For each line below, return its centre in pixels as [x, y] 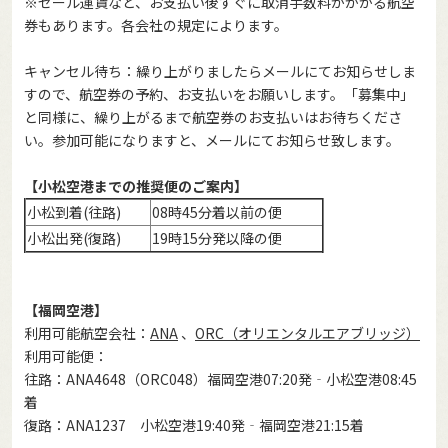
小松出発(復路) [74, 238]
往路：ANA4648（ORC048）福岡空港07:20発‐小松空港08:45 [220, 379]
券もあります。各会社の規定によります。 [156, 25]
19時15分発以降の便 [217, 238]
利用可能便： [66, 356]
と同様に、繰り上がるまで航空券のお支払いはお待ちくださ [213, 117]
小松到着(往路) [74, 212]
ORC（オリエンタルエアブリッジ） [307, 333]
